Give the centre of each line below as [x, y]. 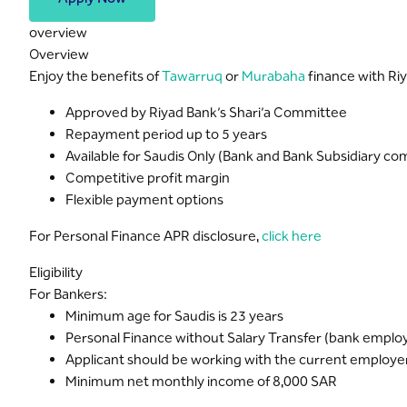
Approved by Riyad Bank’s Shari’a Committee [206, 112]
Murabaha [275, 76]
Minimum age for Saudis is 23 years [174, 316]
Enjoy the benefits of [95, 76]
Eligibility [56, 272]
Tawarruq [194, 76]
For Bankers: [68, 294]
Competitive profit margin [148, 178]
